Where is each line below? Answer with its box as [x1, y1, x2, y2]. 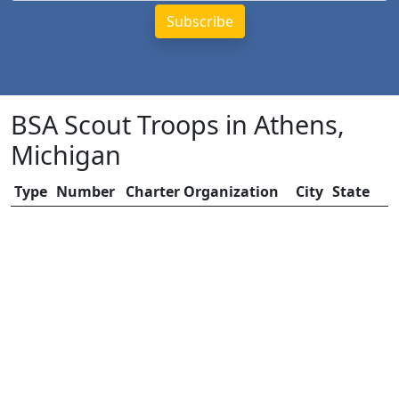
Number [56, 182, 115, 201]
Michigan [11, 137, 121, 172]
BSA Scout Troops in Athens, [11, 107, 345, 142]
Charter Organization [126, 182, 279, 201]
